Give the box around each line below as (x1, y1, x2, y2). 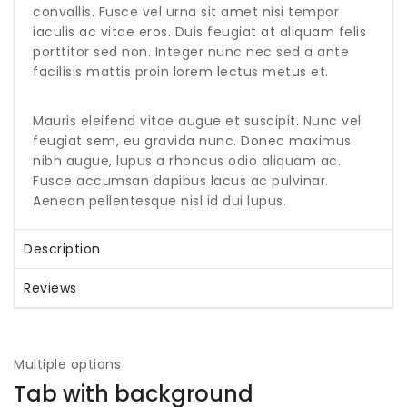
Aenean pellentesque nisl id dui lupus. (33, 191, 286, 210)
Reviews (24, 278, 77, 297)
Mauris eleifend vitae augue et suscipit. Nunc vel (33, 111, 362, 130)
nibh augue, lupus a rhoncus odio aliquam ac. (33, 151, 341, 170)
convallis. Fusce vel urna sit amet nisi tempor (33, 2, 339, 21)
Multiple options (14, 354, 121, 373)
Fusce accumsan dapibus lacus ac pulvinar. (33, 171, 329, 190)
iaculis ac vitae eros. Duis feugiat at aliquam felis (33, 22, 366, 41)
